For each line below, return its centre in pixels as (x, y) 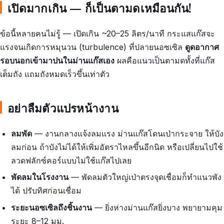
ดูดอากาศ (202, 47)
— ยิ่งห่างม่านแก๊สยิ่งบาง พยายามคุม (157, 207)
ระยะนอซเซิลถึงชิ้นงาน (52, 207)
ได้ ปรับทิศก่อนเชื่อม (46, 191)
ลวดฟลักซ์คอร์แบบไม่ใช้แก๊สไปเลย (71, 160)
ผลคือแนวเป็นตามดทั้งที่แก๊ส (165, 60)
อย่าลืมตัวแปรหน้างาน (63, 107)
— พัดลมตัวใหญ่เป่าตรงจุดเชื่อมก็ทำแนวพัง (145, 177)
